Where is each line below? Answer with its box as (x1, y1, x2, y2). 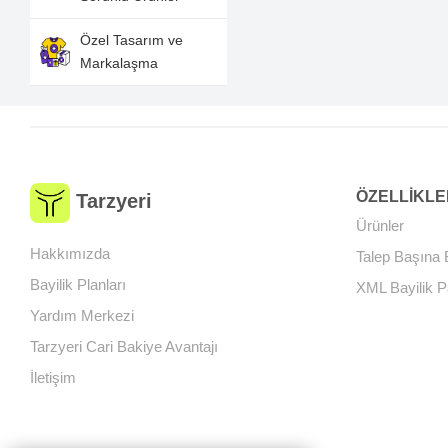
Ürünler (356, 217, 405, 234)
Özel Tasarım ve (80, 32, 184, 48)
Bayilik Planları (30, 276, 127, 293)
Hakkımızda (30, 245, 111, 262)
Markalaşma (80, 55, 159, 71)
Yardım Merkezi (30, 307, 135, 324)
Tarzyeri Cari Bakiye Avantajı (30, 338, 219, 355)
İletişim (30, 369, 77, 386)
